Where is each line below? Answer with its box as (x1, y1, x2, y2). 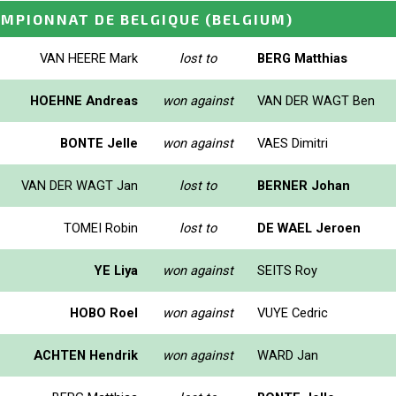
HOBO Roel (70, 304, 138, 321)
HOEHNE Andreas (30, 92, 138, 109)
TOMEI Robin (64, 219, 138, 236)
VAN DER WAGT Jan (21, 177, 138, 194)
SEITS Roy (257, 262, 317, 278)
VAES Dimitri (257, 134, 328, 151)
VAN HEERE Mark (40, 49, 138, 66)
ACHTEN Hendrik (34, 346, 138, 363)
